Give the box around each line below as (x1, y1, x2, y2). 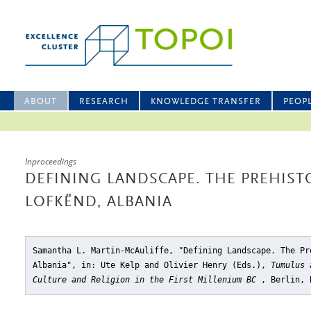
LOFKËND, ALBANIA (25, 195, 172, 210)
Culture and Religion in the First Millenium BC (33, 275, 261, 285)
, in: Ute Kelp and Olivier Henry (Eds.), (72, 260, 271, 270)
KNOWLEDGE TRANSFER (151, 97, 261, 106)
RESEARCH (79, 97, 128, 106)
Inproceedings (25, 155, 76, 167)
